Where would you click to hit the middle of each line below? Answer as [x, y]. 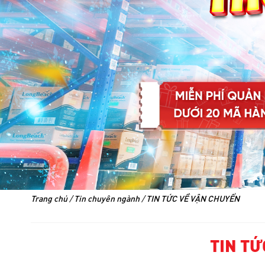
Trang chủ [49, 199]
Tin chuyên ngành [107, 199]
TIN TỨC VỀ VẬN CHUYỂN [193, 199]
